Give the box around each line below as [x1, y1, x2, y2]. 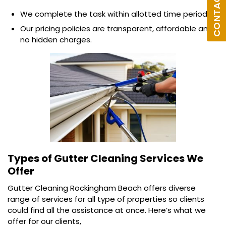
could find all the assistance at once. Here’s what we [8, 204, 206, 215]
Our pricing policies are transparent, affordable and [20, 23, 213, 34]
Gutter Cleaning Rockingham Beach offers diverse [8, 182, 196, 193]
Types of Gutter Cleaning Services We [8, 151, 203, 165]
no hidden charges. [20, 34, 92, 45]
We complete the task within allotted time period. [20, 9, 209, 20]
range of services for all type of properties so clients [8, 193, 204, 204]
